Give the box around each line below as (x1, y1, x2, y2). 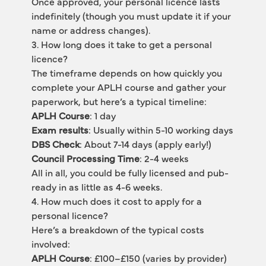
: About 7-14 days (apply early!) (79, 137, 211, 150)
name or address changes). (31, 23, 150, 36)
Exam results (31, 123, 88, 136)
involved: (31, 237, 70, 250)
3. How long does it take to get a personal (31, 37, 212, 50)
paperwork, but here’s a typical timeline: (31, 94, 207, 107)
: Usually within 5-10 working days (88, 123, 233, 136)
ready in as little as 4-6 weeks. (31, 180, 162, 193)
